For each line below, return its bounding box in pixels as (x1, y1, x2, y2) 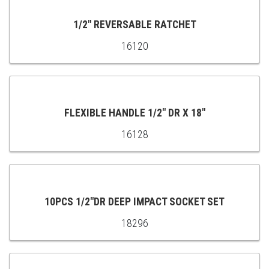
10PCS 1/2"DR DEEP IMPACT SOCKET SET (44, 195, 225, 208)
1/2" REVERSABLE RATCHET (73, 19, 196, 31)
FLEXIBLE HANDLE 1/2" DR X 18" (64, 107, 205, 119)
